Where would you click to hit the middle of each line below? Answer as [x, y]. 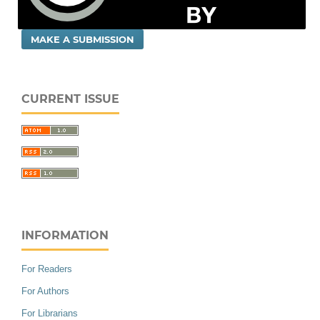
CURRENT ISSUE [70, 99]
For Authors [45, 291]
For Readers [47, 269]
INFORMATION [65, 235]
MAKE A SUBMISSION [83, 39]
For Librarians [50, 313]
